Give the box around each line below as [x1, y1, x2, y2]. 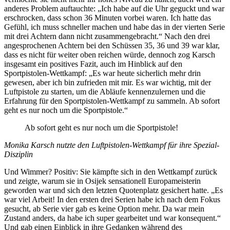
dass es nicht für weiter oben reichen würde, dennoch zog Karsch [4, 50, 215, 59]
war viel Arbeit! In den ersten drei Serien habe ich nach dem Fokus [4, 195, 220, 204]
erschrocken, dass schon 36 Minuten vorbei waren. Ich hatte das [4, 13, 211, 22]
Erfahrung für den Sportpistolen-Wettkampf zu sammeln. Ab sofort [4, 96, 220, 105]
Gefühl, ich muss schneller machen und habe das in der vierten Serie [4, 22, 225, 31]
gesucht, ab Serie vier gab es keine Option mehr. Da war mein [4, 204, 204, 213]
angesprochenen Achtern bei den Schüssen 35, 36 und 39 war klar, [4, 41, 220, 50]
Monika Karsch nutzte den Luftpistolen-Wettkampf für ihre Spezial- [4, 140, 219, 149]
